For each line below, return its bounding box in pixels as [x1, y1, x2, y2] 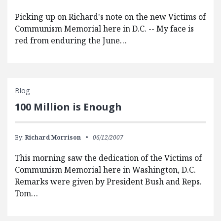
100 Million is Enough [15, 100, 122, 114]
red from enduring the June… [15, 35, 127, 46]
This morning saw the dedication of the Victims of [15, 152, 202, 164]
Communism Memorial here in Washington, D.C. [15, 164, 196, 176]
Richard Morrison [25, 133, 81, 142]
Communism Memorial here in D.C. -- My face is [15, 23, 194, 35]
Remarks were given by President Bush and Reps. [15, 176, 202, 187]
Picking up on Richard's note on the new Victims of [15, 11, 206, 23]
